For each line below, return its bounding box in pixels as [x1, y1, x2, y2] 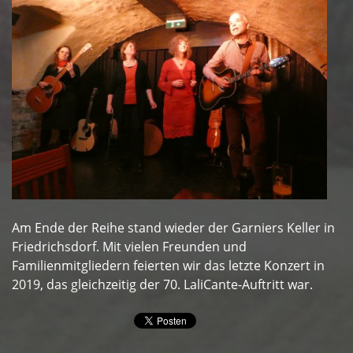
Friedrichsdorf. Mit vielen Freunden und [12, 238, 247, 256]
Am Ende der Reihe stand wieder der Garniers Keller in [12, 219, 335, 237]
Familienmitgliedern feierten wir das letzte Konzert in [12, 257, 325, 275]
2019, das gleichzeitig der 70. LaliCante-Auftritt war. [12, 276, 313, 294]
